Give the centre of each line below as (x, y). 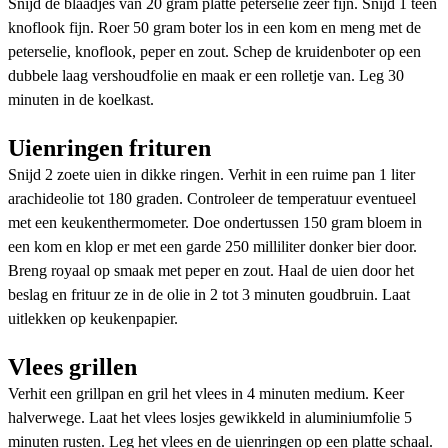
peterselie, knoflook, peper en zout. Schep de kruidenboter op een (214, 51)
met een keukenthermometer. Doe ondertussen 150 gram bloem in (215, 222)
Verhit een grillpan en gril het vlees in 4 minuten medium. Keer (206, 393)
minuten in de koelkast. (81, 99)
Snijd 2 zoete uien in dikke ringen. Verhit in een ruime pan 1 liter (211, 174)
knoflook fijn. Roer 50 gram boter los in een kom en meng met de (214, 27)
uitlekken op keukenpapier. (93, 318)
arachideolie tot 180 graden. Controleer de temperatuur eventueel (212, 198)
